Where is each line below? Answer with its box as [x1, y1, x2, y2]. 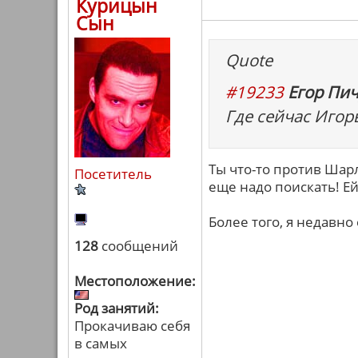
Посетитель [74, 165, 152, 183]
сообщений [98, 237, 178, 255]
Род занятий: [74, 299, 159, 317]
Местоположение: [74, 272, 196, 290]
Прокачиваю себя [74, 316, 190, 335]
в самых [74, 334, 127, 352]
